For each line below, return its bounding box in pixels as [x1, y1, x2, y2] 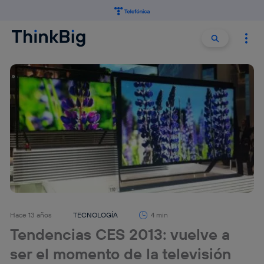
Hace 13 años [10, 210, 52, 220]
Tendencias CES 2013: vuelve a [10, 225, 230, 245]
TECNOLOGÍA [73, 210, 118, 220]
